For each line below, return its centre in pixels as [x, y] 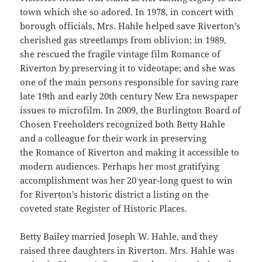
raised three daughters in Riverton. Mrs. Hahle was [127, 251]
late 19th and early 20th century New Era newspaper [129, 96]
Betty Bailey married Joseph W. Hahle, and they [119, 237]
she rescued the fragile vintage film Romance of [120, 54]
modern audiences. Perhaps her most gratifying [120, 166]
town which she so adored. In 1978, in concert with [127, 12]
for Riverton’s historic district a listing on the [115, 194]
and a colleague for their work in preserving [113, 138]
